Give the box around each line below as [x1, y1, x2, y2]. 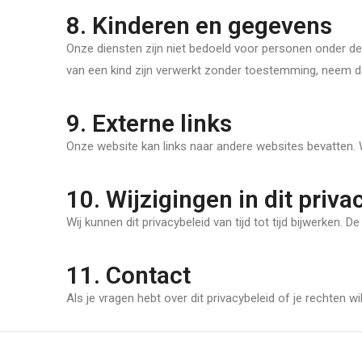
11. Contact [66, 261, 191, 289]
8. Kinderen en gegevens [66, 11, 332, 40]
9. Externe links [66, 109, 232, 137]
